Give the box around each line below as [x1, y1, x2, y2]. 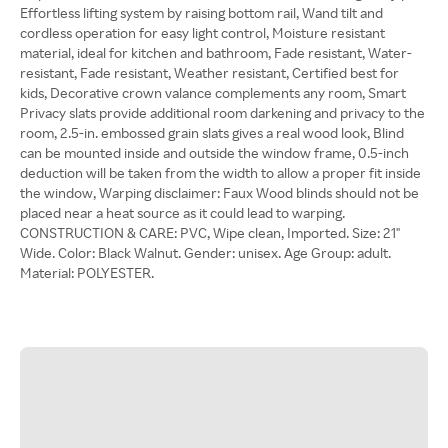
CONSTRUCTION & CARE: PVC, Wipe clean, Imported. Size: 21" [20, 224, 400, 241]
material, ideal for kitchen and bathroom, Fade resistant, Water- [20, 44, 412, 61]
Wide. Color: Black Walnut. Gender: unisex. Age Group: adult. [20, 244, 391, 261]
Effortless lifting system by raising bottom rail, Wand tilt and [20, 4, 383, 21]
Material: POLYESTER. [20, 264, 154, 281]
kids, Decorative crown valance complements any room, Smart [20, 84, 406, 101]
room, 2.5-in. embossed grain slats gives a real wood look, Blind [20, 124, 404, 141]
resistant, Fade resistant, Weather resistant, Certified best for [20, 64, 399, 81]
